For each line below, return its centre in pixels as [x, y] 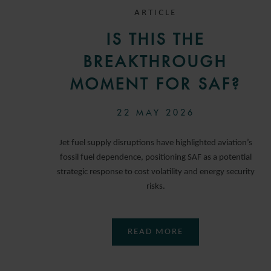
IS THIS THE [155, 39]
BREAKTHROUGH [156, 61]
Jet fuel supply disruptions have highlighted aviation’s [155, 143]
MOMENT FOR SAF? [156, 84]
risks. [155, 186]
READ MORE [156, 232]
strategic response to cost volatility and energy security [155, 172]
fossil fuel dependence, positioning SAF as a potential [155, 157]
